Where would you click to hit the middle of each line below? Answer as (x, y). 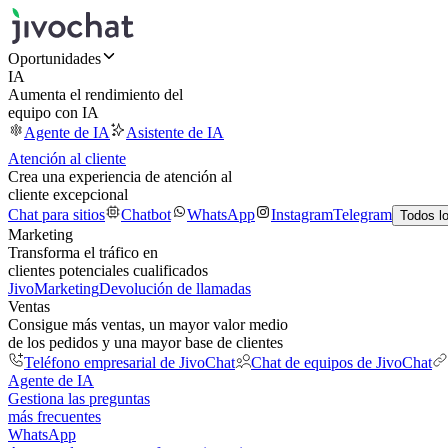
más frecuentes (54, 416)
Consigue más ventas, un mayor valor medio (148, 324)
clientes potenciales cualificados (108, 270)
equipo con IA (53, 112)
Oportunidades (54, 58)
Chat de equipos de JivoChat (341, 362)
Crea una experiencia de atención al (120, 176)
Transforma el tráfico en (83, 252)
